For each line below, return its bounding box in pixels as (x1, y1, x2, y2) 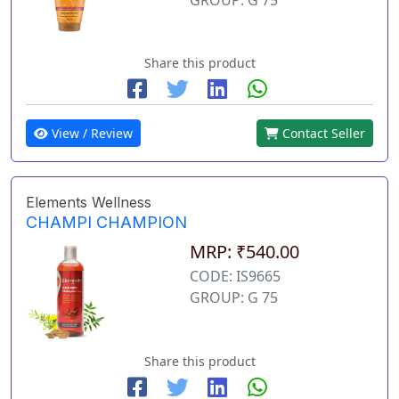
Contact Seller (279, 125, 365, 142)
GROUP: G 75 (189, 288, 278, 308)
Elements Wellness (26, 193, 151, 212)
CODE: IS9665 (189, 266, 281, 287)
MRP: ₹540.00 (189, 240, 299, 265)
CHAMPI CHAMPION (26, 213, 187, 232)
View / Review (48, 125, 133, 142)
